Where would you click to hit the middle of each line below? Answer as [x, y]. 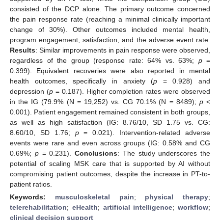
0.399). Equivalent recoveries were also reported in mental [110, 70]
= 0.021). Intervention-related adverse [145, 132]
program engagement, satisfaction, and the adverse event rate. [110, 40]
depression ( [29, 91]
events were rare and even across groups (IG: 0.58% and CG [110, 143]
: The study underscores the [164, 153]
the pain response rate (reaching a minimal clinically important [110, 19]
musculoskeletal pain [94, 197]
